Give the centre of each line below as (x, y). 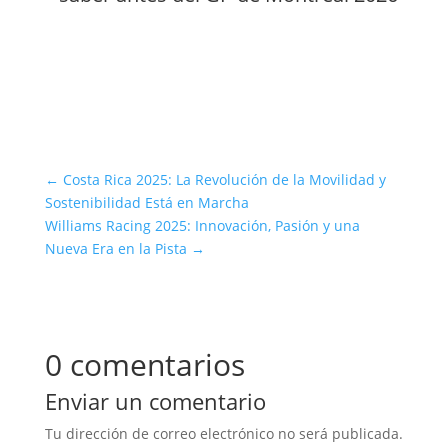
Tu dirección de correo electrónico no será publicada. (223, 433)
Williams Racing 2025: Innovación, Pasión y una (202, 225)
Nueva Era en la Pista (115, 248)
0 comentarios (144, 364)
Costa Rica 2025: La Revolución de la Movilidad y (224, 179)
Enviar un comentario (155, 400)
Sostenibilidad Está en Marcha (146, 202)
